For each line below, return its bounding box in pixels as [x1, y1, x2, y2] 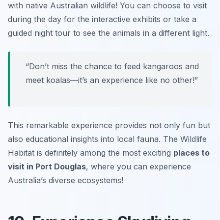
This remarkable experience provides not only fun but [8, 120, 210, 130]
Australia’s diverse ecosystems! [8, 175, 123, 185]
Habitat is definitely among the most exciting [8, 147, 173, 158]
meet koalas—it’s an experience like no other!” [26, 75, 198, 85]
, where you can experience [86, 161, 191, 171]
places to [173, 147, 210, 158]
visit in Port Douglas [8, 161, 86, 171]
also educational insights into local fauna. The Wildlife [8, 134, 207, 144]
